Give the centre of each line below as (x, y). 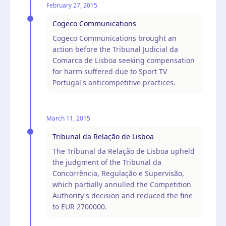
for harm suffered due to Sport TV (110, 71)
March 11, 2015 (68, 118)
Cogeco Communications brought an (115, 38)
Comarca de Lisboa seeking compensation (124, 60)
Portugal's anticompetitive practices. (114, 82)
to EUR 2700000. (80, 206)
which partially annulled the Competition (122, 184)
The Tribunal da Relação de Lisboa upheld (124, 151)
